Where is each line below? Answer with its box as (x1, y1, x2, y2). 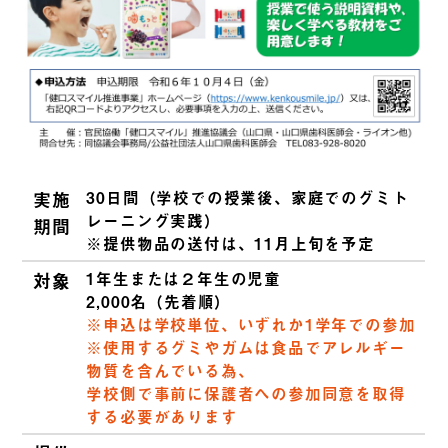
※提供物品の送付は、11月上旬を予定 (86, 231, 375, 255)
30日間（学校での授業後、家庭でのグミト (86, 185, 409, 209)
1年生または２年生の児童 (86, 266, 281, 290)
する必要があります (86, 404, 238, 428)
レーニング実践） (86, 208, 221, 232)
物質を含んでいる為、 (86, 358, 255, 382)
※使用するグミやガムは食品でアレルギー (86, 335, 406, 359)
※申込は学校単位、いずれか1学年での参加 (86, 312, 416, 336)
